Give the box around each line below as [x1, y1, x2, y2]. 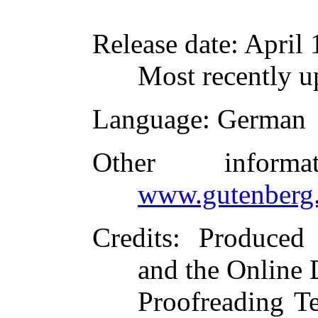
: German [202, 104, 306, 134]
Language [92, 104, 202, 134]
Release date [92, 28, 231, 59]
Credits [92, 222, 172, 253]
